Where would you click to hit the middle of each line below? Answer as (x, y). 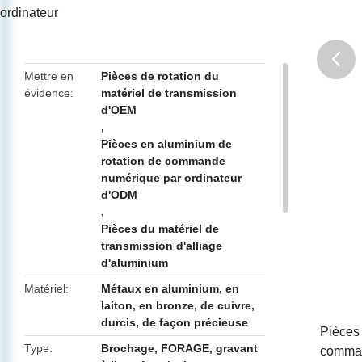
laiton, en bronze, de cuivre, (178, 305)
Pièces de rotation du (160, 76)
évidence (47, 93)
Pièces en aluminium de (167, 144)
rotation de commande (164, 161)
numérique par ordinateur (172, 178)
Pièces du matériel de (160, 229)
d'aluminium (135, 263)
